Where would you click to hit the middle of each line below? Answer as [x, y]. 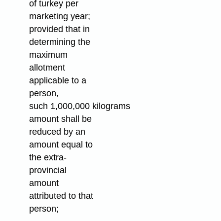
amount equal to [61, 145]
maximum [48, 55]
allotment [47, 68]
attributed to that [61, 196]
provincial [48, 170]
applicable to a [57, 81]
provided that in [59, 29]
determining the [59, 42]
